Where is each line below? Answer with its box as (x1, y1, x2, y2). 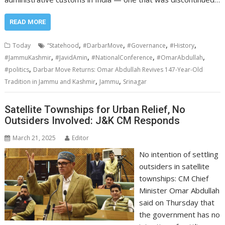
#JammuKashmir (5, 53, 52, 62)
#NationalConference (91, 53, 153, 62)
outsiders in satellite (139, 161, 209, 171)
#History (170, 41, 195, 50)
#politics (5, 65, 30, 74)
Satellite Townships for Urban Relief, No (5, 103, 186, 116)
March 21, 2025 (13, 133, 56, 142)
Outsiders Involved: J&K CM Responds (5, 114, 180, 127)
